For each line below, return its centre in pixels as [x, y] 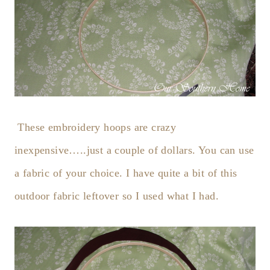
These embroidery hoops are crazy [97, 127]
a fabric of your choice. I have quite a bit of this [126, 173]
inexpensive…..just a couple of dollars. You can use [134, 150]
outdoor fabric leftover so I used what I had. [117, 196]
